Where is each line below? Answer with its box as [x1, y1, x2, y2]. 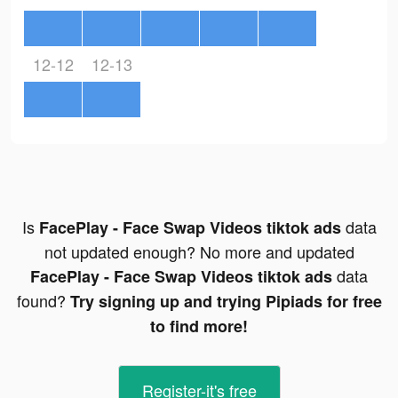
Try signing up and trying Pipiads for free [69, 290, 382, 314]
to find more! [150, 314, 248, 338]
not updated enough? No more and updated [44, 240, 354, 264]
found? [16, 289, 70, 313]
